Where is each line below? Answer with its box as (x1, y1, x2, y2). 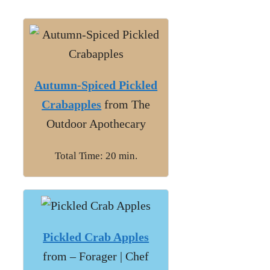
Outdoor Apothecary (46, 116, 146, 130)
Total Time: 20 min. (54, 149, 137, 162)
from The (101, 97, 151, 111)
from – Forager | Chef (43, 249, 149, 263)
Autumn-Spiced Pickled (34, 78, 158, 92)
